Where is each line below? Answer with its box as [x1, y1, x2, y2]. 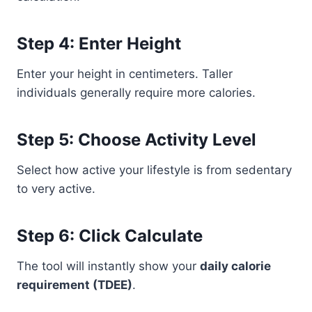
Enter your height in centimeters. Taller [17, 67, 233, 81]
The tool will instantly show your [17, 259, 200, 273]
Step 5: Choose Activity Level [17, 130, 256, 150]
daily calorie [200, 259, 271, 273]
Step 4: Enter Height [17, 33, 181, 54]
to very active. [17, 182, 95, 196]
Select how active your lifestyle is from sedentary [17, 163, 292, 177]
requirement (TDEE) [17, 278, 132, 292]
